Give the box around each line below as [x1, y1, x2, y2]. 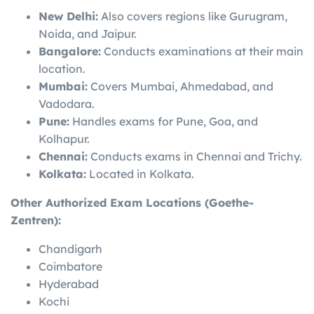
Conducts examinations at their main [101, 43, 303, 58]
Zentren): [11, 212, 61, 227]
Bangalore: [39, 43, 101, 58]
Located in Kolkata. [86, 166, 197, 181]
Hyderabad [39, 276, 99, 291]
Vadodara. [39, 96, 95, 111]
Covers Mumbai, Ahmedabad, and [88, 78, 273, 93]
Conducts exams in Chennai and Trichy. [88, 149, 302, 163]
